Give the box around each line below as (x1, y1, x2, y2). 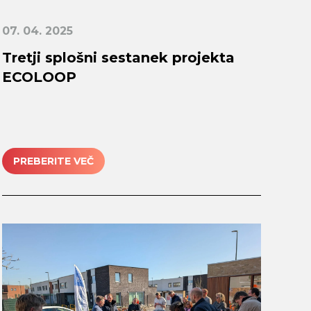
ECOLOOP (1, 69, 76, 86)
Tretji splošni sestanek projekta (1, 49, 235, 67)
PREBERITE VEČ (12, 154, 94, 167)
